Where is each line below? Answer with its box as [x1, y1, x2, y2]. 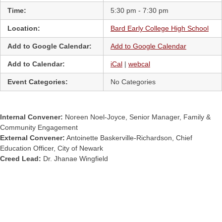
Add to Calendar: [7, 60, 65, 68]
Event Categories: [7, 78, 68, 86]
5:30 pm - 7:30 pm [111, 6, 168, 14]
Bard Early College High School [111, 24, 209, 32]
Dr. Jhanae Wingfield [41, 155, 108, 163]
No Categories [111, 78, 156, 86]
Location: [7, 24, 40, 32]
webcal [128, 60, 150, 68]
